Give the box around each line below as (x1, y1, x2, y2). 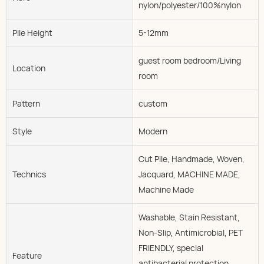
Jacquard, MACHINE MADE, (138, 168, 240, 180)
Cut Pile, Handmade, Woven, (138, 153, 245, 164)
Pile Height (12, 27, 52, 38)
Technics (12, 168, 46, 180)
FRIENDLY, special (138, 242, 203, 253)
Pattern (12, 97, 40, 109)
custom (138, 97, 167, 109)
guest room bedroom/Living (138, 54, 241, 66)
